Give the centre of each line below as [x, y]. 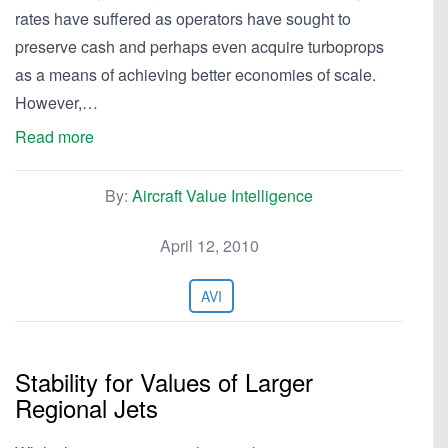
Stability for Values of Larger [164, 381]
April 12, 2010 [209, 245]
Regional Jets [86, 407]
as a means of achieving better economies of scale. [195, 74]
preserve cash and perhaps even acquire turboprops [199, 46]
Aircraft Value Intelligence [222, 195]
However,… [56, 102]
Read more [54, 136]
